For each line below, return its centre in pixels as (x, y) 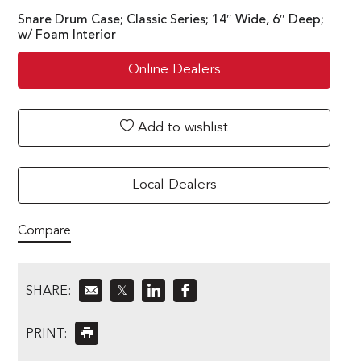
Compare (44, 231)
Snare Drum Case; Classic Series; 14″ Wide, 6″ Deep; (171, 20)
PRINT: (46, 334)
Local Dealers (174, 185)
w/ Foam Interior (67, 35)
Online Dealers (174, 69)
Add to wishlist (181, 127)
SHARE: (48, 291)
